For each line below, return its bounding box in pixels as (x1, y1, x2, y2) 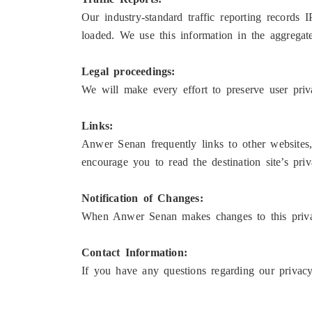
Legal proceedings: (81, 65, 175, 79)
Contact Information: (81, 246, 187, 260)
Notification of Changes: (81, 192, 203, 205)
